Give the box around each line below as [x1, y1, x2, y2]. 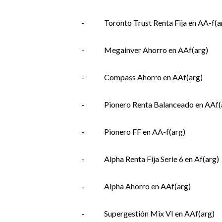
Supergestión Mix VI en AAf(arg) [104, 209, 215, 218]
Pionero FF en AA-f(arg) [104, 127, 185, 136]
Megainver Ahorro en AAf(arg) [104, 45, 208, 55]
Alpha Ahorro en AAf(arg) [104, 181, 191, 191]
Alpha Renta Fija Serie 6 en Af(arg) [104, 154, 219, 164]
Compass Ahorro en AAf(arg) [104, 72, 203, 82]
